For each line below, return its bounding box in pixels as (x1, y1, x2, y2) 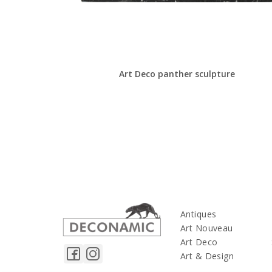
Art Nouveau (180, 222, 233, 234)
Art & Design (180, 250, 234, 262)
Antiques (180, 208, 217, 220)
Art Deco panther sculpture (119, 67, 236, 80)
